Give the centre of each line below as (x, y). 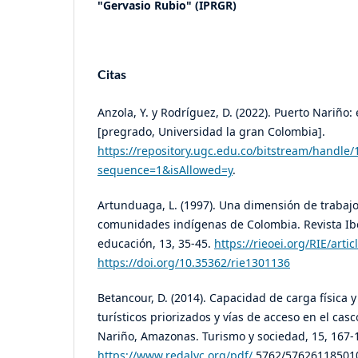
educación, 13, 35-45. (156, 244)
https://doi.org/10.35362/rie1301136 (194, 263)
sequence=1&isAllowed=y (165, 170)
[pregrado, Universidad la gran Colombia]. (211, 132)
